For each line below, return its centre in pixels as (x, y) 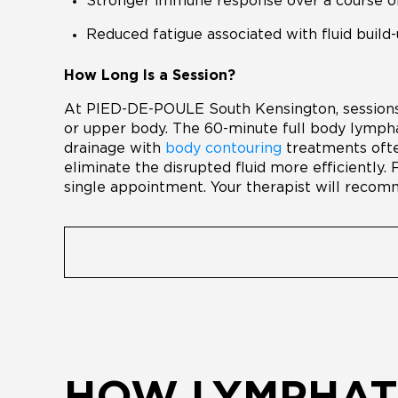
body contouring (223, 149)
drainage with (115, 149)
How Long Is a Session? (150, 76)
